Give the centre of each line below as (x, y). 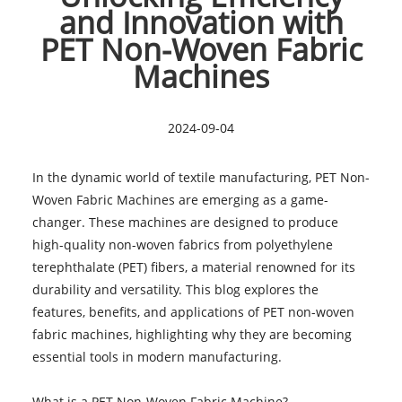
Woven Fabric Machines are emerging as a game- (180, 199)
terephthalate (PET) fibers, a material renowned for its (193, 267)
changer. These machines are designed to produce (185, 222)
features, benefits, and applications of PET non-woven (193, 311)
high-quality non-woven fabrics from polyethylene (182, 244)
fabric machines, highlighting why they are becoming (192, 334)
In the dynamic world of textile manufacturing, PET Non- (201, 177)
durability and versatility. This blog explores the (175, 289)
